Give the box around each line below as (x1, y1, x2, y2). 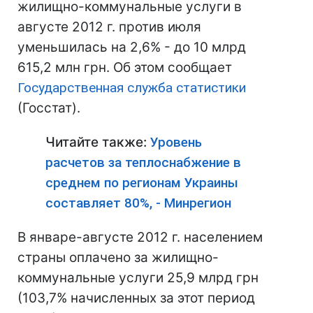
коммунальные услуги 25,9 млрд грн (17, 270, 259, 286)
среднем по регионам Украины (45, 175, 238, 191)
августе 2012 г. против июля (17, 19, 201, 35)
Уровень (150, 134, 202, 150)
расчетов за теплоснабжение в (45, 154, 241, 170)
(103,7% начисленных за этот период (17, 290, 255, 306)
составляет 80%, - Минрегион (45, 195, 231, 211)
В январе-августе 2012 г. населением (17, 229, 263, 245)
